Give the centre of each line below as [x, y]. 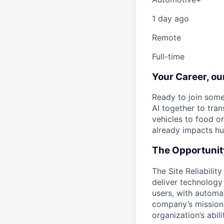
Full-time [168, 56]
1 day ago [170, 18]
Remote [166, 37]
